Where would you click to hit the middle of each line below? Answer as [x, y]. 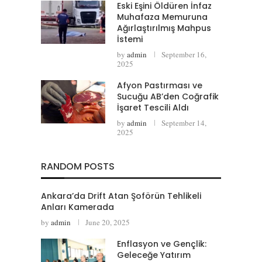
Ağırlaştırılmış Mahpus [164, 28]
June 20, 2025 [108, 223]
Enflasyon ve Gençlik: [162, 244]
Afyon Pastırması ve [160, 86]
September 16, [184, 55]
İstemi [130, 39]
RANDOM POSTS [78, 167]
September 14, [184, 123]
